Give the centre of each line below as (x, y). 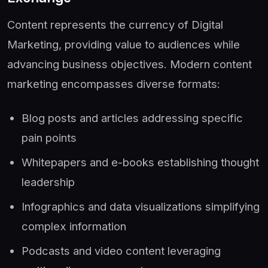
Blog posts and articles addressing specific (132, 118)
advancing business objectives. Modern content (130, 64)
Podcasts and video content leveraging (121, 250)
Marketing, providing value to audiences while (124, 44)
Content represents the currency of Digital (115, 24)
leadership (48, 182)
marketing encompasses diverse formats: (114, 83)
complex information (74, 226)
